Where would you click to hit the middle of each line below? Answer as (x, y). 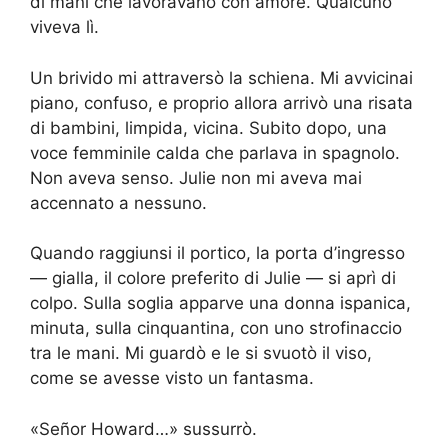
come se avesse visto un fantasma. (172, 378)
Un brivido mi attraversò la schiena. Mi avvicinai (221, 77)
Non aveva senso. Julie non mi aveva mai (196, 177)
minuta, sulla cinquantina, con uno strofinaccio (216, 328)
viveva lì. (64, 27)
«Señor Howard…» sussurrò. (143, 428)
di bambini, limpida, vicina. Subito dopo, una (208, 127)
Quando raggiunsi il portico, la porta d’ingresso (217, 253)
